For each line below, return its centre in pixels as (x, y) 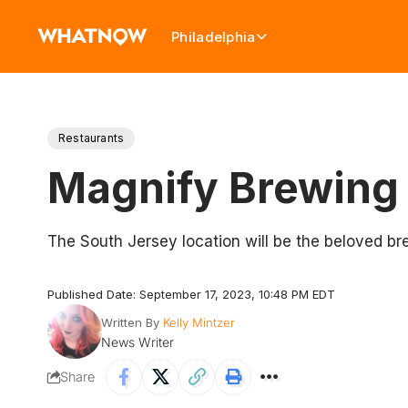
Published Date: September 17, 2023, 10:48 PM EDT (191, 294)
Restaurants (92, 138)
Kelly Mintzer (199, 322)
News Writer (137, 342)
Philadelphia (214, 36)
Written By (130, 322)
